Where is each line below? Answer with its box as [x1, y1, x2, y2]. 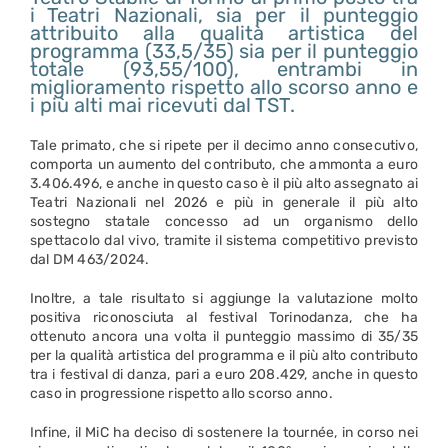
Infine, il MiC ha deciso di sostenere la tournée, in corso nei [30, 423, 418, 441]
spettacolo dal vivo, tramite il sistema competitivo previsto [30, 231, 418, 249]
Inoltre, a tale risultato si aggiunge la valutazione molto [30, 289, 418, 307]
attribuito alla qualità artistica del [30, 20, 418, 45]
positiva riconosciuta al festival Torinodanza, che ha [30, 308, 418, 326]
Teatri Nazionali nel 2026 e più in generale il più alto [30, 193, 418, 211]
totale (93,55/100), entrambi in [30, 56, 418, 81]
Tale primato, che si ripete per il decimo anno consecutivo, [30, 136, 418, 154]
